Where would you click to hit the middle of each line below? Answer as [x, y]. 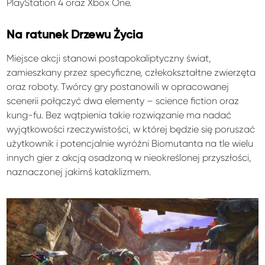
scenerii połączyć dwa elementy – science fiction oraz [123, 101]
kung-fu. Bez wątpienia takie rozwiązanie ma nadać [119, 115]
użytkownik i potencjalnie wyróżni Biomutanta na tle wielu [130, 143]
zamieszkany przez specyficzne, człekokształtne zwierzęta [131, 72]
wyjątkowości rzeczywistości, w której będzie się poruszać [131, 129]
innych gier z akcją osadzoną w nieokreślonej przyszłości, [129, 157]
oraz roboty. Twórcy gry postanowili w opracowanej [118, 86]
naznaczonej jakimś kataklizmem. [79, 172]
